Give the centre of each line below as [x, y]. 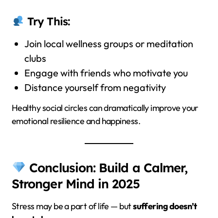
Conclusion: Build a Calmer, [107, 167]
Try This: [47, 21]
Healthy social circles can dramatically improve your [105, 108]
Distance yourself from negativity [95, 87]
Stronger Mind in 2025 [76, 183]
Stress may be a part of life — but [73, 206]
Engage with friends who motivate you [106, 73]
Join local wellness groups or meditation [109, 43]
